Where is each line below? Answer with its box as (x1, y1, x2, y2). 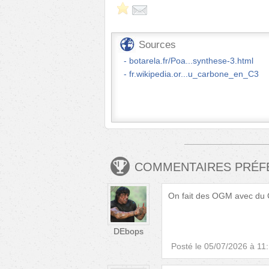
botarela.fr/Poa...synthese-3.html (129, 55, 253, 65)
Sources (139, 38, 176, 50)
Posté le (171, 241, 202, 251)
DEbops (113, 226, 144, 236)
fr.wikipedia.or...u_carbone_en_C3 (129, 68, 259, 79)
